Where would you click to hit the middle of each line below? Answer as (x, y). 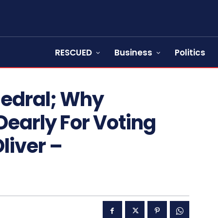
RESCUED (73, 53)
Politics (190, 53)
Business (133, 53)
